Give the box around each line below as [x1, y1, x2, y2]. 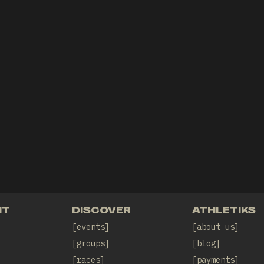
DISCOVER [71, 204, 131, 216]
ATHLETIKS [192, 204, 256, 216]
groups [76, 238, 105, 249]
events [76, 222, 105, 232]
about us [197, 222, 235, 232]
